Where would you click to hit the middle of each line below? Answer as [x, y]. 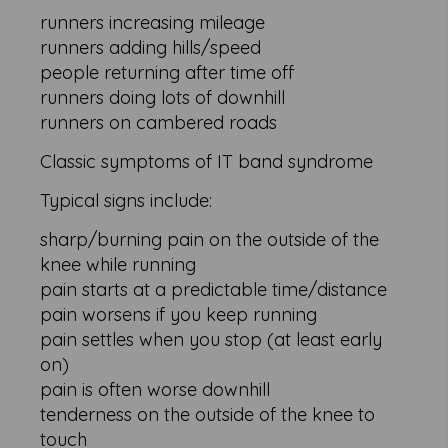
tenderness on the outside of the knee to [208, 415]
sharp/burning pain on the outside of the [210, 240]
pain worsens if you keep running [179, 315]
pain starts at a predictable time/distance [214, 290]
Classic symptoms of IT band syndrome [207, 162]
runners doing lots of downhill [163, 98]
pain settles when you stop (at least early [211, 340]
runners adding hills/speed [151, 48]
